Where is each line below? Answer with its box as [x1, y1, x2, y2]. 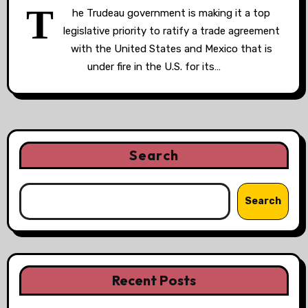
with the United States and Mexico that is [70, 43, 272, 55]
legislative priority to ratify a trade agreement [63, 25, 280, 37]
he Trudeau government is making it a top [72, 7, 270, 19]
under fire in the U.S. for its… [87, 60, 221, 73]
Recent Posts [112, 272, 196, 289]
